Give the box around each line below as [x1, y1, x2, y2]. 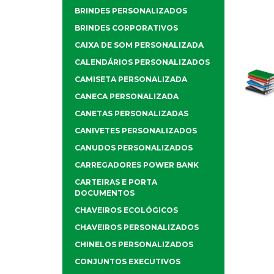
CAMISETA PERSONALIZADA [75, 75, 187, 84]
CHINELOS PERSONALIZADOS [75, 240, 193, 250]
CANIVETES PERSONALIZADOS [75, 126, 197, 136]
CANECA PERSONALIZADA [75, 92, 179, 102]
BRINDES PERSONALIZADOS [75, 6, 187, 16]
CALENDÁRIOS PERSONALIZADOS [75, 57, 210, 67]
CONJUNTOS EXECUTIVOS [75, 257, 180, 267]
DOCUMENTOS [75, 188, 135, 198]
